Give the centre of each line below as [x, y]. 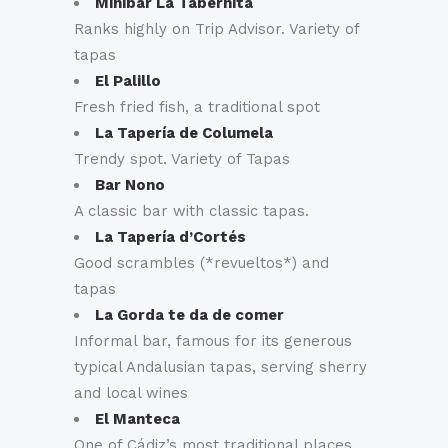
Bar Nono [130, 185]
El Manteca [137, 419]
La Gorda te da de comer [189, 315]
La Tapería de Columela [184, 133]
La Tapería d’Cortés [170, 237]
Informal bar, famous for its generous [213, 341]
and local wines [131, 393]
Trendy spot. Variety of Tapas [182, 159]
